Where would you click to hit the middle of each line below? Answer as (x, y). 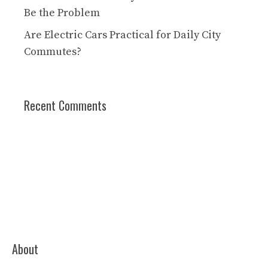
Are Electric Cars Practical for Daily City (122, 35)
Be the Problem (62, 13)
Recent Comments (65, 105)
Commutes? (53, 52)
